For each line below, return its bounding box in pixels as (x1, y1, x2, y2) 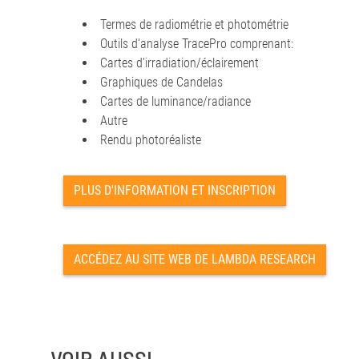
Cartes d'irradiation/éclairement (100, 55, 259, 71)
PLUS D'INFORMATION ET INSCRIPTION (74, 183, 276, 198)
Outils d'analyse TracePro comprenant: (100, 36, 293, 51)
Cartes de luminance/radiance (100, 94, 251, 109)
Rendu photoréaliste (100, 132, 201, 147)
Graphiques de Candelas (100, 75, 223, 90)
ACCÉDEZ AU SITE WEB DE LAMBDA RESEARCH (74, 252, 316, 267)
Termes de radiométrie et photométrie (100, 17, 288, 32)
